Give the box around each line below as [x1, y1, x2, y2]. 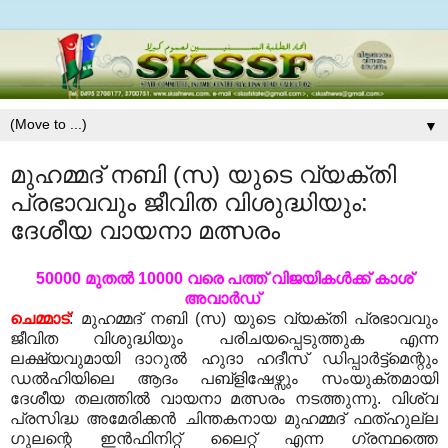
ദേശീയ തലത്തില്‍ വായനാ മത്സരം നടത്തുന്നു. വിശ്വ [10, 390, 438, 408]
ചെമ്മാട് [10, 310, 69, 328]
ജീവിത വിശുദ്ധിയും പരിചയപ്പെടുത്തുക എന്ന [10, 330, 438, 348]
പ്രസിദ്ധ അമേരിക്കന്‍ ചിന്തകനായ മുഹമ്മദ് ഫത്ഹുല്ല [10, 410, 438, 428]
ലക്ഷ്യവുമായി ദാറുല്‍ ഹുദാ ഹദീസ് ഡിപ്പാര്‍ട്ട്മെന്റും [10, 350, 438, 368]
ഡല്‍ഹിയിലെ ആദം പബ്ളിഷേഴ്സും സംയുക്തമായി [10, 370, 438, 388]
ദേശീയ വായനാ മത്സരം [10, 217, 280, 245]
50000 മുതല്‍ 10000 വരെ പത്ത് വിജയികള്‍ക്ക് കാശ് [35, 270, 413, 288]
